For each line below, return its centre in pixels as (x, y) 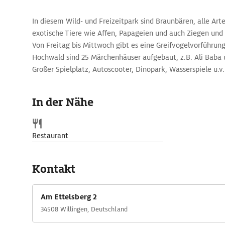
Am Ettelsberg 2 (69, 197)
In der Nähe (63, 102)
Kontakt (54, 169)
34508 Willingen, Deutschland (84, 209)
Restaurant (50, 136)
